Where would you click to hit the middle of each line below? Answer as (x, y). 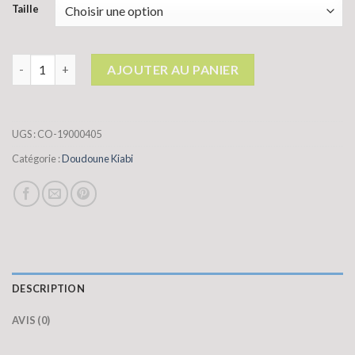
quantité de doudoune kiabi (86, 62)
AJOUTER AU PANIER (173, 69)
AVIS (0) (31, 320)
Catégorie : (37, 158)
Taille (25, 8)
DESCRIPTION (48, 288)
